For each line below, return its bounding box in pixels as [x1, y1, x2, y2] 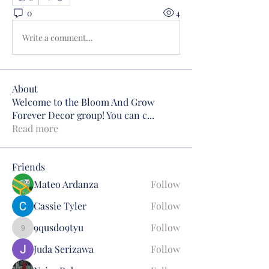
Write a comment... [22, 31, 93, 43]
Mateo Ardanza [34, 178, 98, 190]
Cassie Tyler [34, 199, 86, 212]
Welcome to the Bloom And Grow [12, 95, 154, 108]
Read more [12, 122, 58, 134]
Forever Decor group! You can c [12, 109, 147, 121]
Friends [12, 160, 45, 173]
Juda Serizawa [34, 243, 94, 255]
